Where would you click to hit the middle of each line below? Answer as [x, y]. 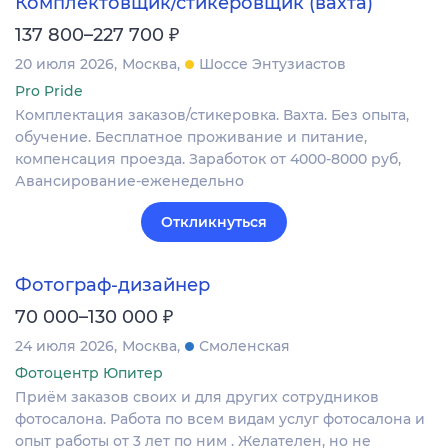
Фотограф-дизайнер [112, 284]
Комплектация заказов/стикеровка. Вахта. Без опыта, [212, 114]
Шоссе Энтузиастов [272, 63]
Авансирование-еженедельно [129, 180]
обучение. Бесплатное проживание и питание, [191, 136]
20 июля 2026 [64, 63]
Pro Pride [49, 90]
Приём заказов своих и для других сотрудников [197, 396]
